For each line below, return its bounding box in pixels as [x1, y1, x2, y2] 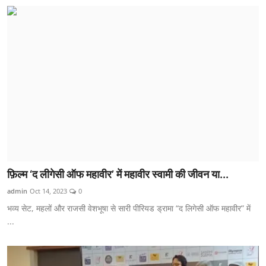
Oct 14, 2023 [30, 186, 67, 196]
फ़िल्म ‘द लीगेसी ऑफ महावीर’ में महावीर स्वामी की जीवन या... [7, 168, 229, 181]
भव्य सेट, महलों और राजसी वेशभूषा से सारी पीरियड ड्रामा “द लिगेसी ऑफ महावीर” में [7, 202, 251, 214]
